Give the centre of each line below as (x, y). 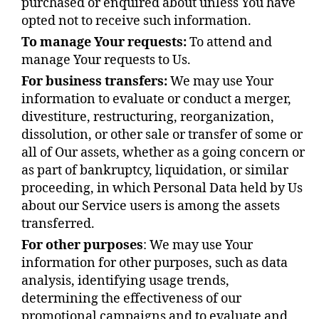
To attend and (229, 42)
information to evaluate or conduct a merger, (156, 99)
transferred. (58, 224)
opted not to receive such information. (136, 21)
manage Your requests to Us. (106, 60)
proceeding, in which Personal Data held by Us (162, 188)
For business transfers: (94, 81)
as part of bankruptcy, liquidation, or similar (155, 170)
